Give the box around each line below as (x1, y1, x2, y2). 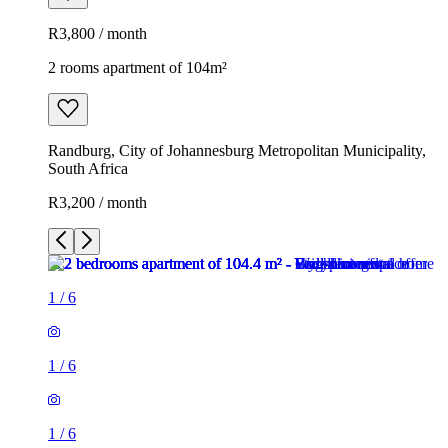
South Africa (48, 159, 128, 177)
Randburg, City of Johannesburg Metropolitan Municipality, (48, 141, 426, 159)
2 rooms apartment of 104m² (48, 58, 227, 76)
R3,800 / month (48, 24, 147, 42)
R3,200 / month (48, 193, 147, 211)
